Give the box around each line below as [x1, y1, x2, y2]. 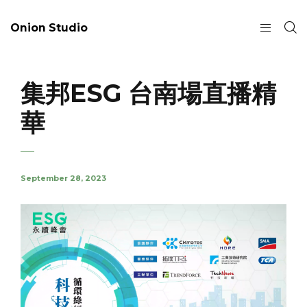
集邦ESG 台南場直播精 [21, 78, 276, 108]
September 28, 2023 [21, 173, 106, 183]
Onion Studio [10, 21, 88, 34]
